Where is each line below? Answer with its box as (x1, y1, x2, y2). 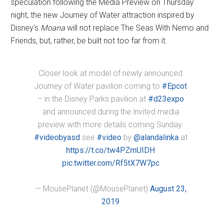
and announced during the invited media (42, 107, 179, 116)
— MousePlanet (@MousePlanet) (35, 184, 150, 193)
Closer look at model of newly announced (38, 69, 183, 78)
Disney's (11, 23, 41, 33)
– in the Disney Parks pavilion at (37, 94, 148, 104)
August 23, (149, 184, 186, 193)
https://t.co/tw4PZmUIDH (66, 146, 155, 155)
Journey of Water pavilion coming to (34, 81, 162, 91)
